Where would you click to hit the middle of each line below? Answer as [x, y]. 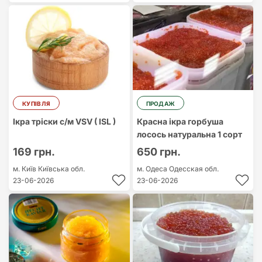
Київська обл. [61, 169]
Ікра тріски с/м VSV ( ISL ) [64, 121]
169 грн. [34, 152]
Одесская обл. [194, 169]
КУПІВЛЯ [37, 104]
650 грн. [158, 152]
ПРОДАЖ [161, 104]
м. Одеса [153, 169]
